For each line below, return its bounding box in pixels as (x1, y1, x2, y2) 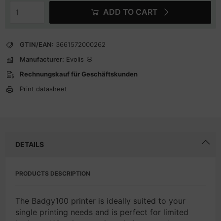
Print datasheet (20, 85, 67, 93)
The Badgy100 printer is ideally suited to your (15, 196, 185, 206)
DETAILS (15, 140, 44, 148)
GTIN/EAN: (20, 40, 54, 48)
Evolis (66, 55, 84, 63)
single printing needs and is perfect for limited (15, 207, 188, 217)
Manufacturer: (20, 55, 64, 63)
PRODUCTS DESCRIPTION (15, 170, 90, 177)
